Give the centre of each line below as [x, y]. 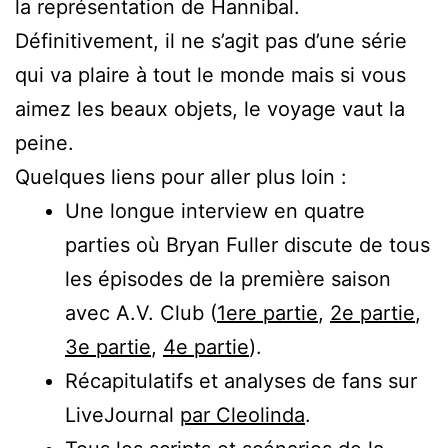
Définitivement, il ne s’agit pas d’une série [211, 40]
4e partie [206, 346]
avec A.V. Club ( [141, 312]
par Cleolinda [242, 414]
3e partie [108, 346]
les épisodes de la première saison [228, 278]
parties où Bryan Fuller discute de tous [247, 244]
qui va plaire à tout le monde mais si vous [210, 74]
